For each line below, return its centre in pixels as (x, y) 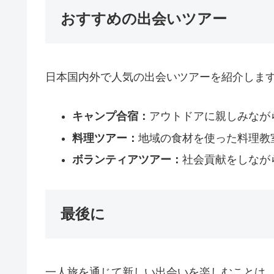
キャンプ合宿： (110, 117)
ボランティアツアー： (127, 160)
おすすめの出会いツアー (144, 19)
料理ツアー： (105, 138)
